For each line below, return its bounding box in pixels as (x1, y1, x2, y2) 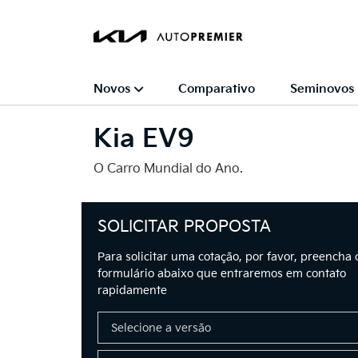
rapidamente (97, 284, 167, 297)
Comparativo (178, 81, 255, 97)
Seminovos (290, 81, 354, 97)
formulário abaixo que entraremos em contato (97, 267, 346, 280)
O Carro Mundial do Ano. (93, 161, 243, 177)
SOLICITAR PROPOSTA (97, 217, 271, 237)
